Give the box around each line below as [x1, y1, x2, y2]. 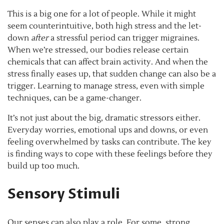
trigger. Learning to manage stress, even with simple [7, 80, 204, 91]
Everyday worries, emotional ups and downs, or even [7, 124, 208, 135]
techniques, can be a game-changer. [7, 92, 141, 103]
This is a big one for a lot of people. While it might [7, 8, 196, 19]
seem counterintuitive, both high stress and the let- [7, 20, 201, 31]
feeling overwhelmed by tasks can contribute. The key [7, 136, 211, 147]
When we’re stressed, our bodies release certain [7, 44, 188, 55]
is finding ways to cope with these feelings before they [7, 148, 212, 159]
